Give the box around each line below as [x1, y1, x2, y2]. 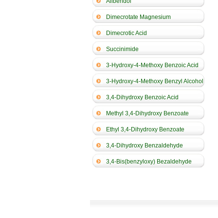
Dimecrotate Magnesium [106, 14, 171, 20]
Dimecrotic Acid [106, 30, 147, 36]
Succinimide [106, 46, 139, 53]
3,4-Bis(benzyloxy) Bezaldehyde [106, 158, 192, 165]
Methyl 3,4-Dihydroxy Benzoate [106, 110, 189, 117]
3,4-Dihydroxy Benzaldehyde [106, 142, 183, 149]
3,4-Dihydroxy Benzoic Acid [106, 94, 179, 101]
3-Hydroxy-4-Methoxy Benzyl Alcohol [106, 78, 203, 85]
